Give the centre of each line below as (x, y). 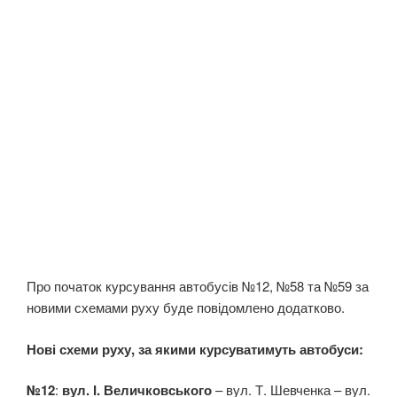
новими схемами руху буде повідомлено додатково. (186, 307)
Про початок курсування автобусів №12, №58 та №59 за (198, 286)
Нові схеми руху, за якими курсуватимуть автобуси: (195, 349)
